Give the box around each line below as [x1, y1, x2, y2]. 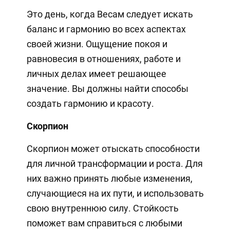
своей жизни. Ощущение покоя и [26, 38, 167, 49]
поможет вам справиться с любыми [26, 217, 182, 228]
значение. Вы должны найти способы [26, 83, 188, 94]
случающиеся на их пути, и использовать [26, 187, 204, 199]
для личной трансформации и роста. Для [26, 158, 203, 169]
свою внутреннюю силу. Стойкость [26, 202, 179, 214]
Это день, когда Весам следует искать [26, 8, 193, 20]
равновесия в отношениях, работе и [26, 53, 181, 64]
